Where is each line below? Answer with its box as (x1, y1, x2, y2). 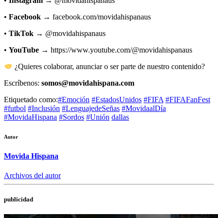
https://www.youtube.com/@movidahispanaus (49, 45, 192, 54)
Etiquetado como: (4, 95, 58, 104)
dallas (111, 113, 129, 122)
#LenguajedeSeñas (62, 104, 120, 113)
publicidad (4, 195, 33, 203)
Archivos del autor (4, 171, 61, 180)
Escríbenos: (4, 79, 41, 88)
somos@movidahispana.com (41, 79, 134, 88)
